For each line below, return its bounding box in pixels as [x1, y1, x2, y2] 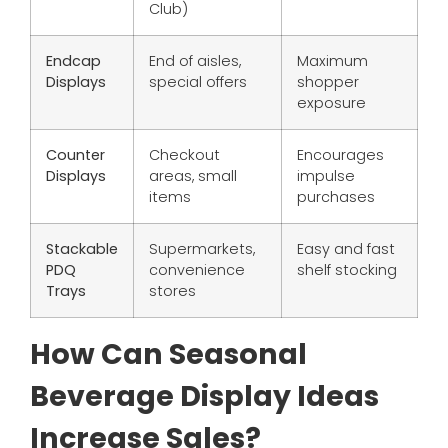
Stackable [46, 239, 118, 260]
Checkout [149, 145, 220, 166]
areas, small [149, 166, 237, 187]
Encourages [297, 145, 384, 166]
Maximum [297, 51, 368, 72]
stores [149, 281, 196, 302]
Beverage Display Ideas [30, 376, 379, 417]
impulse [297, 166, 355, 187]
